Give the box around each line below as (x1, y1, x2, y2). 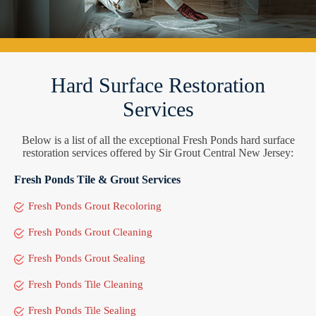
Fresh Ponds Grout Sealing (28, 252, 145, 264)
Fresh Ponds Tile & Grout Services (14, 173, 181, 186)
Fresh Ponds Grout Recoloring (28, 200, 162, 212)
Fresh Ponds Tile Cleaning (28, 278, 143, 290)
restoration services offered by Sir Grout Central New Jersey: (23, 146, 293, 159)
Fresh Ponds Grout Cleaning (28, 226, 152, 238)
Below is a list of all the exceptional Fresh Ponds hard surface (21, 133, 295, 146)
